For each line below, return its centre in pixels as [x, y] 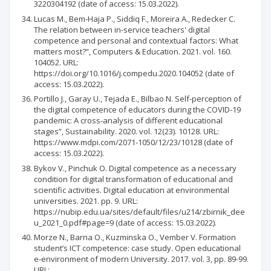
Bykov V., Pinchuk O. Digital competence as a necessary [135, 168]
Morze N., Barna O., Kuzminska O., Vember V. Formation [135, 237]
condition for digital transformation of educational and [133, 179]
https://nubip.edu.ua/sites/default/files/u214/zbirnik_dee [139, 211]
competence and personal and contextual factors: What [136, 40]
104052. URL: [56, 62]
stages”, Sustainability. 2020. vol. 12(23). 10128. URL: [126, 131]
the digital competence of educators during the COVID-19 [137, 109]
